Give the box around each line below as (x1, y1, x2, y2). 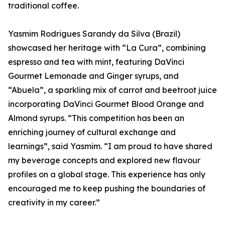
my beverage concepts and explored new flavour (8, 155, 200, 166)
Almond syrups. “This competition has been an (8, 113, 184, 124)
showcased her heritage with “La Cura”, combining (8, 43, 206, 53)
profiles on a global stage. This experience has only (8, 169, 205, 180)
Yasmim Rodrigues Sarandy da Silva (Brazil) (8, 29, 180, 39)
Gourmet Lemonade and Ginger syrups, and (8, 71, 179, 81)
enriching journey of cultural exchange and (8, 127, 176, 138)
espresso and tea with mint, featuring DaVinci (8, 57, 184, 67)
